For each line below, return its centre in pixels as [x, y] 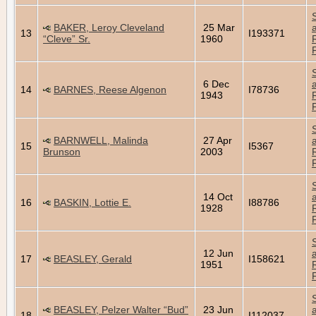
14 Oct [217, 196]
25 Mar [218, 27]
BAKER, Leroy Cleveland [109, 27]
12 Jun [217, 253]
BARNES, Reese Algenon [110, 89]
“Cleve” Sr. [67, 38]
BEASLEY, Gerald [93, 259]
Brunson [62, 151]
